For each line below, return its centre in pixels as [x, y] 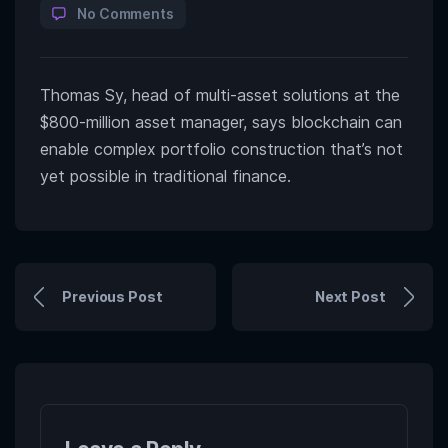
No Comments [126, 13]
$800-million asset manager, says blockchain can [221, 121]
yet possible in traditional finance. [165, 175]
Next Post [350, 297]
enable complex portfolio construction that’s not [221, 148]
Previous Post [112, 297]
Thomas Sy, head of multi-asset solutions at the [220, 94]
